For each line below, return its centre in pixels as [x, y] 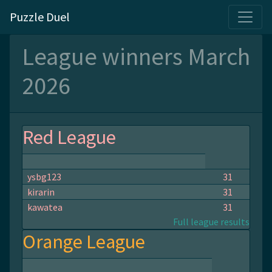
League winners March [136, 56]
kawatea [45, 207]
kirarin [41, 192]
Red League [69, 137]
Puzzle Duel [40, 17]
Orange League [84, 242]
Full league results [211, 222]
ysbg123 [44, 177]
